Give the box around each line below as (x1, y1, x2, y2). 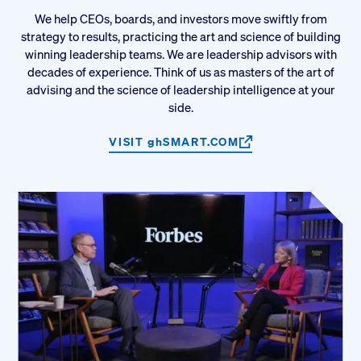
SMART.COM (163, 135, 239, 149)
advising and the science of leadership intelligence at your (26, 81, 335, 98)
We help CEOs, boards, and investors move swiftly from (34, 10, 327, 27)
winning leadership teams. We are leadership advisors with (24, 45, 337, 62)
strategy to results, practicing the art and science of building (20, 27, 341, 44)
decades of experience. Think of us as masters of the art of (27, 63, 334, 80)
